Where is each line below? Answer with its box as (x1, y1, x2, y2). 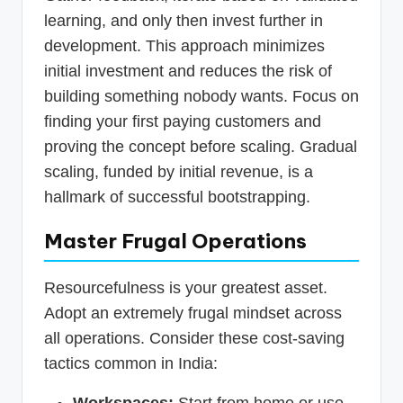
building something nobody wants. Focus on (44, 86, 359, 105)
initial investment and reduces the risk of (44, 61, 332, 80)
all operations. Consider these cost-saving (44, 328, 345, 347)
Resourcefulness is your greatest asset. (44, 278, 327, 297)
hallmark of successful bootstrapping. (44, 187, 310, 206)
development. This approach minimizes (44, 36, 325, 55)
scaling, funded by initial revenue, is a (44, 162, 313, 181)
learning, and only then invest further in (44, 11, 323, 30)
